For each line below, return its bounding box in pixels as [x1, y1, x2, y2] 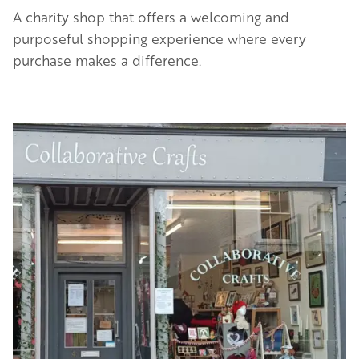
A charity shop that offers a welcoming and [13, 7, 289, 26]
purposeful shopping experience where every [13, 29, 306, 47]
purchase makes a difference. [13, 50, 201, 69]
